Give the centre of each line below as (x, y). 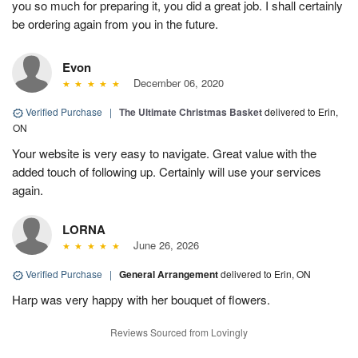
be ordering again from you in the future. (115, 24)
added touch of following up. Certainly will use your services (167, 172)
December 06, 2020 (175, 83)
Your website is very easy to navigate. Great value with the (164, 153)
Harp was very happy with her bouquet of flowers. (141, 300)
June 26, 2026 (163, 245)
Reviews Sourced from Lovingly (179, 332)
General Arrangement (170, 274)
